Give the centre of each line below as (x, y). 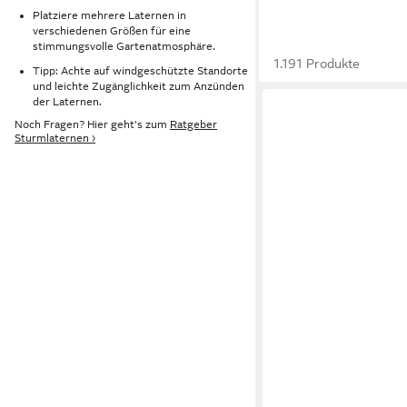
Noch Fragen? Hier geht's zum (92, 125)
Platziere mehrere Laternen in (109, 15)
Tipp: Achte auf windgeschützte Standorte (140, 70)
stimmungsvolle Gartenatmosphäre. (124, 46)
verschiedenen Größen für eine (112, 30)
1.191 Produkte (317, 64)
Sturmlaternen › (55, 139)
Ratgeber (194, 125)
